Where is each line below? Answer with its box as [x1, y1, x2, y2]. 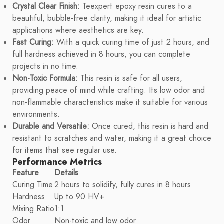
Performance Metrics [12, 155, 102, 168]
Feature [12, 167, 39, 179]
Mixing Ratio [12, 203, 54, 215]
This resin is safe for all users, [78, 73, 182, 84]
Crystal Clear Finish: [12, 1, 80, 12]
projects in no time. [12, 61, 78, 72]
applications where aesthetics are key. [12, 25, 144, 36]
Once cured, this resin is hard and [89, 121, 208, 132]
